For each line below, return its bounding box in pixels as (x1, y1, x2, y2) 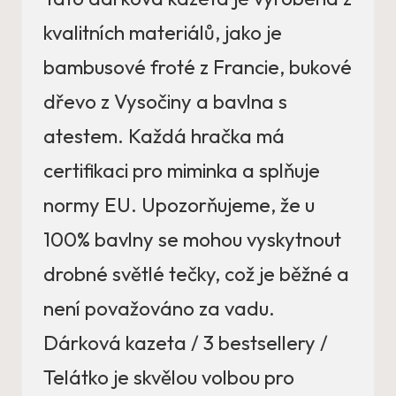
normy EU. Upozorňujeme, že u (43, 193, 315, 218)
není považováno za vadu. (43, 296, 275, 322)
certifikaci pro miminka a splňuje (43, 158, 320, 184)
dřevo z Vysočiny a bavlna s (43, 89, 287, 115)
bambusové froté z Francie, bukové (43, 55, 352, 80)
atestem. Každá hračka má (43, 124, 285, 149)
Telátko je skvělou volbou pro (43, 365, 294, 391)
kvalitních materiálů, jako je (43, 20, 282, 46)
